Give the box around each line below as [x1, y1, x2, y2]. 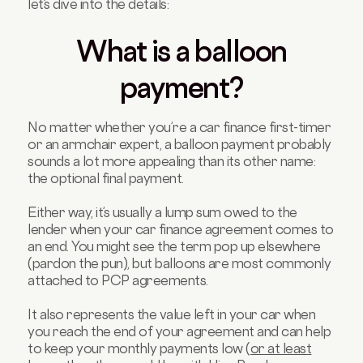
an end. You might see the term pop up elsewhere [28, 237, 321, 254]
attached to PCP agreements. [28, 271, 208, 288]
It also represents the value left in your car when [28, 305, 316, 322]
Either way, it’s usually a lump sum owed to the [28, 203, 297, 220]
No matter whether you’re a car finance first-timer [28, 118, 331, 135]
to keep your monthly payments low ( [28, 340, 250, 357]
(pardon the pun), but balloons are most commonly [28, 254, 331, 271]
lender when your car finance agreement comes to [28, 220, 334, 237]
